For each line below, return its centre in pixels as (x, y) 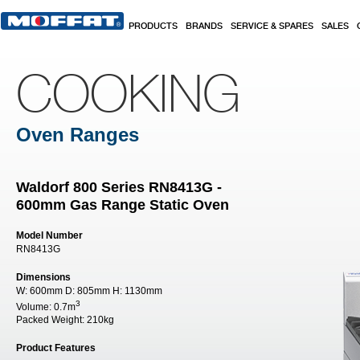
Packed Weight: (51, 320)
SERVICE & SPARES (272, 27)
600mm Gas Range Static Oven (123, 205)
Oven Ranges (78, 135)
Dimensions (43, 277)
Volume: (35, 307)
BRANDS (204, 27)
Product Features (56, 348)
